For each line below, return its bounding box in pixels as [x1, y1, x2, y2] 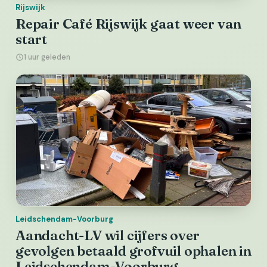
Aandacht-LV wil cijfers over [15, 227, 200, 244]
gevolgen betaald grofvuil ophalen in [15, 243, 252, 260]
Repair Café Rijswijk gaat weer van [15, 15, 242, 32]
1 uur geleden [24, 52, 70, 62]
